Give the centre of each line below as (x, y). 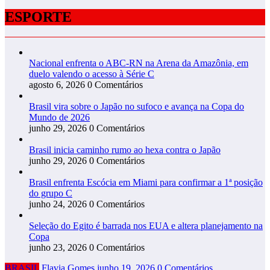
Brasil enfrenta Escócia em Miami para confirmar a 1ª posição (146, 183)
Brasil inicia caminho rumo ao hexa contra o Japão (125, 150)
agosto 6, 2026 (57, 85)
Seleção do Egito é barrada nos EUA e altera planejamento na (146, 226)
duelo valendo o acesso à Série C (92, 74)
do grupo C (51, 193)
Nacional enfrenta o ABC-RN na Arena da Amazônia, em (139, 63)
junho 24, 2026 (58, 204)
